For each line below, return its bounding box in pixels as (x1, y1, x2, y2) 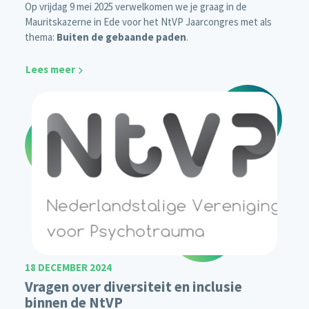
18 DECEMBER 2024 (25, 261, 112, 275)
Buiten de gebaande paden (57, 30, 186, 44)
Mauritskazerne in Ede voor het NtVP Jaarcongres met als (25, 15, 272, 29)
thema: (25, 30, 57, 44)
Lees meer (26, 63, 75, 77)
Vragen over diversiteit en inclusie (25, 277, 242, 297)
